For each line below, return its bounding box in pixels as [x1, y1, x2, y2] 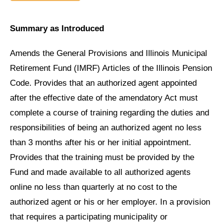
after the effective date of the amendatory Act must [10, 93, 198, 103]
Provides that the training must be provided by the [10, 152, 194, 162]
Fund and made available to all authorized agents [10, 167, 191, 177]
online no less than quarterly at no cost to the [10, 182, 177, 192]
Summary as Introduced [10, 23, 104, 33]
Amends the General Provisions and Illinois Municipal [10, 48, 207, 58]
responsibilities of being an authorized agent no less [10, 122, 202, 132]
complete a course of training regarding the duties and [10, 108, 209, 117]
